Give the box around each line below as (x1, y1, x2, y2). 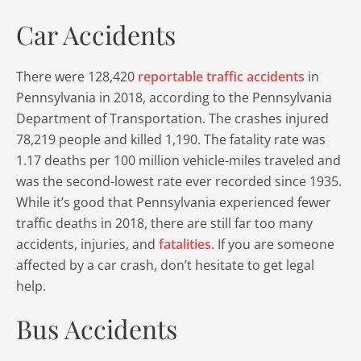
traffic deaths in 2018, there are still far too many (16, 214, 313, 232)
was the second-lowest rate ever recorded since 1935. (16, 172, 342, 190)
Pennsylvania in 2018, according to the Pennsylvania (16, 89, 332, 106)
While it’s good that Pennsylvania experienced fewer (16, 193, 331, 211)
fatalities (159, 235, 211, 253)
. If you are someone (211, 235, 334, 253)
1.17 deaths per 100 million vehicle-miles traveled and (16, 151, 341, 169)
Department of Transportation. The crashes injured (16, 110, 329, 127)
